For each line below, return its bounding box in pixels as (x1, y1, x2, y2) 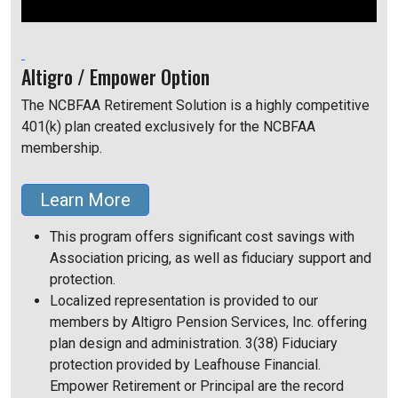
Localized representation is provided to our (50, 292, 318, 310)
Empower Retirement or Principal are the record (50, 378, 344, 395)
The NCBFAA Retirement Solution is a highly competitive (21, 97, 370, 115)
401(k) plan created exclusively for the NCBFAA (21, 118, 315, 136)
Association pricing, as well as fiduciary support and (50, 250, 371, 267)
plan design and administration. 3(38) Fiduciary (50, 335, 338, 353)
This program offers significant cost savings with (50, 228, 354, 246)
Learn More (40, 189, 131, 211)
